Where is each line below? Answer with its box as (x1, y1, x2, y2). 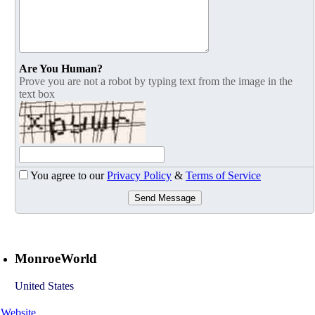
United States (15, 279, 74, 292)
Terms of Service (186, 169, 261, 182)
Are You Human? (19, 63, 103, 75)
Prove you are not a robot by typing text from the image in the (19, 75, 292, 88)
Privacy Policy (107, 169, 172, 182)
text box (19, 88, 55, 101)
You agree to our (30, 169, 107, 182)
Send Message (134, 193, 195, 204)
